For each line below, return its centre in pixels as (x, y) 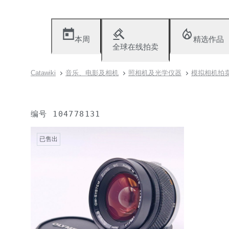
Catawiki (43, 73)
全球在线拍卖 (135, 47)
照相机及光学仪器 (155, 73)
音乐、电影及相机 (92, 73)
